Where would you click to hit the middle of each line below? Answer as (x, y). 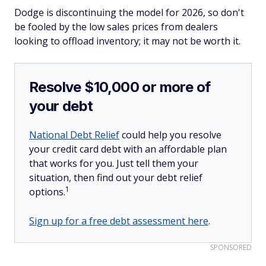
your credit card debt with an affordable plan (128, 149)
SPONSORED (231, 247)
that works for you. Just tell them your (114, 163)
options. (47, 191)
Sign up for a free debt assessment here (119, 221)
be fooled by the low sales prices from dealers (116, 26)
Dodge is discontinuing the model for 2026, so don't (129, 12)
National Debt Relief (74, 134)
